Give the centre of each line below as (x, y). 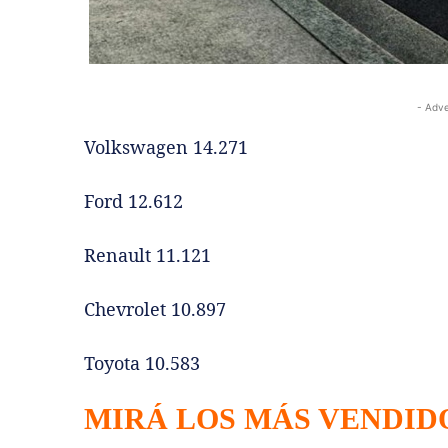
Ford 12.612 (133, 200)
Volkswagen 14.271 (166, 146)
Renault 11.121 (147, 254)
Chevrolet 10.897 (155, 308)
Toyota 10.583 (142, 362)
